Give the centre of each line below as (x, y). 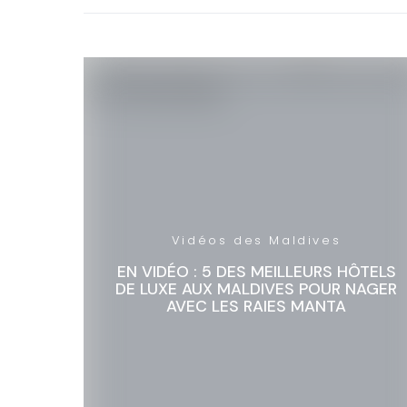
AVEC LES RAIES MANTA (256, 306)
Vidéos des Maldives (256, 240)
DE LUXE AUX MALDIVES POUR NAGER (256, 288)
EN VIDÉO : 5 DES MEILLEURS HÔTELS (256, 271)
